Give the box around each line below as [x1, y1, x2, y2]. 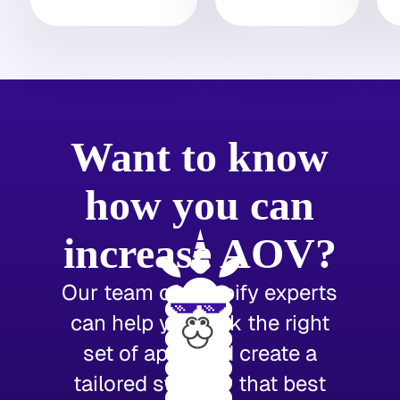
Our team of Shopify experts [62, 279, 338, 306]
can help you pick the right [70, 309, 329, 337]
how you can [85, 181, 315, 229]
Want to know [71, 133, 329, 180]
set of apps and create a [82, 339, 317, 367]
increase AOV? [62, 229, 337, 277]
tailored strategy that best [73, 370, 327, 397]
